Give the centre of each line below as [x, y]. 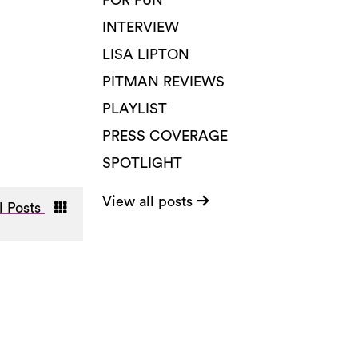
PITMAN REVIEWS [163, 82]
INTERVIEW [141, 27]
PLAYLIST [135, 109]
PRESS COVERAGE [165, 136]
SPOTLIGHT [142, 163]
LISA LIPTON [146, 54]
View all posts [149, 201]
